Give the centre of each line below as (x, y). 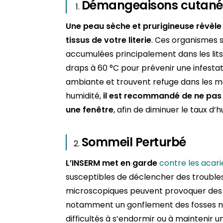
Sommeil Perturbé (134, 142)
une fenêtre (90, 110)
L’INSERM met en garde (111, 163)
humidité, (84, 96)
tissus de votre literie (109, 40)
